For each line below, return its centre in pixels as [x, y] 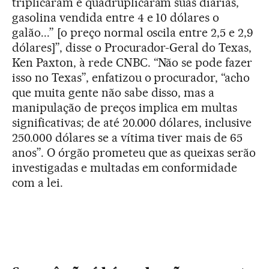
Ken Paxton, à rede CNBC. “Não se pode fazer [132, 63]
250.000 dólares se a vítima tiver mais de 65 [128, 138]
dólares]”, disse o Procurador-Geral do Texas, [132, 48]
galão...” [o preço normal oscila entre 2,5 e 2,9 [133, 33]
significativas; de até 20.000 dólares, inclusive [132, 123]
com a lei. [38, 183]
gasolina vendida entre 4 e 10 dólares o [116, 18]
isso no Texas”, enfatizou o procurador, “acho [131, 78]
